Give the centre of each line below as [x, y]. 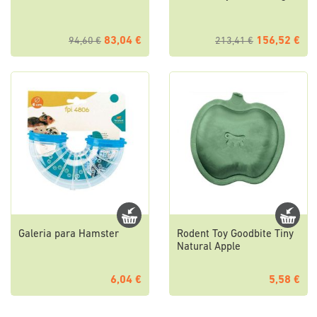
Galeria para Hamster [69, 235]
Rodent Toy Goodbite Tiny [235, 235]
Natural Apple [209, 248]
